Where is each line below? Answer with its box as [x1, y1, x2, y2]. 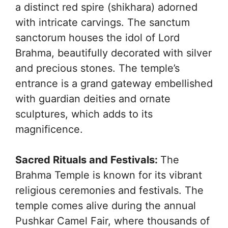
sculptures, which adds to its [15, 107, 153, 120]
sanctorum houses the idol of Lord [15, 31, 180, 44]
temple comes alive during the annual [15, 199, 196, 212]
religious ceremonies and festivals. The [15, 184, 204, 196]
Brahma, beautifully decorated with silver [15, 46, 212, 59]
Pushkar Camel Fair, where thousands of [15, 214, 210, 227]
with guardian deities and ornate [15, 92, 170, 105]
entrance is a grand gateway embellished [15, 77, 213, 90]
